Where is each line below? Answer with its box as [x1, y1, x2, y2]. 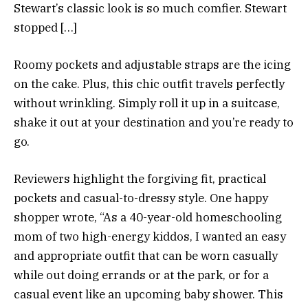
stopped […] [14, 19, 77, 35]
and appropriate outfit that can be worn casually [14, 248, 278, 264]
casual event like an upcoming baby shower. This [14, 287, 283, 302]
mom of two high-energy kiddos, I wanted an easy [14, 229, 286, 245]
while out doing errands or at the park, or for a [14, 267, 269, 283]
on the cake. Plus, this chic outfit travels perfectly [14, 76, 285, 92]
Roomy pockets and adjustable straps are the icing [14, 57, 291, 73]
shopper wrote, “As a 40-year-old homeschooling [14, 210, 282, 225]
